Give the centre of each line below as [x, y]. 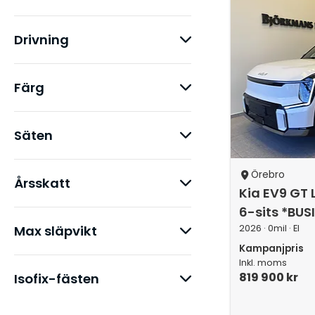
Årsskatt [42, 183]
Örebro [268, 175]
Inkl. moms [263, 263]
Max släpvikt [56, 231]
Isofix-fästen [57, 279]
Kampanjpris [271, 249]
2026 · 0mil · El [269, 228]
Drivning [41, 40]
